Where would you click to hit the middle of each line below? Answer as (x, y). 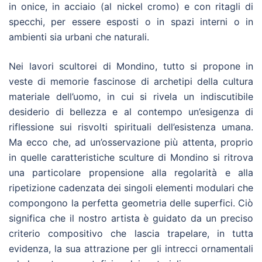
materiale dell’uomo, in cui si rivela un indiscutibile (131, 96)
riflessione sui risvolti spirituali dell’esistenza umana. (131, 127)
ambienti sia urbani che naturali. (79, 37)
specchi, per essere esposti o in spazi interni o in (131, 21)
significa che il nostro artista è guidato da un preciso (131, 218)
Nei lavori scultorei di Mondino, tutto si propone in (131, 66)
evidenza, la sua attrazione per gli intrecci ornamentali (131, 248)
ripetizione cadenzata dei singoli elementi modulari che (131, 187)
